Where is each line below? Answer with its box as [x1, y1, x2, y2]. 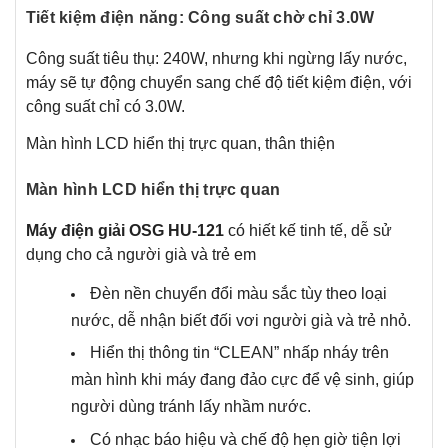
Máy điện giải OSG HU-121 [26, 221, 224, 239]
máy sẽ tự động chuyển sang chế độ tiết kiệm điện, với [26, 73, 412, 91]
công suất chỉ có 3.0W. [26, 97, 185, 115]
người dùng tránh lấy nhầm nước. [71, 398, 311, 416]
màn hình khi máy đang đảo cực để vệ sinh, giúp [71, 371, 414, 389]
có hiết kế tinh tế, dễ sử [224, 221, 392, 239]
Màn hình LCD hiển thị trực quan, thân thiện [26, 134, 335, 152]
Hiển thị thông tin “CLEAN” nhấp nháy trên [90, 344, 389, 362]
